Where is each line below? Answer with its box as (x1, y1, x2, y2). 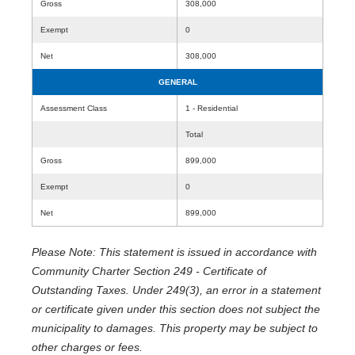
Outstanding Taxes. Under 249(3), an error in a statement (32, 284, 321, 296)
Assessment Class (40, 104, 107, 113)
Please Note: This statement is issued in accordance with (32, 246, 317, 258)
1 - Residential (185, 104, 238, 113)
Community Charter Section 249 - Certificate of (32, 265, 266, 277)
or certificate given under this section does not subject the (32, 303, 320, 315)
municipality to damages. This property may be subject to (32, 322, 318, 334)
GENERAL (158, 78, 197, 86)
